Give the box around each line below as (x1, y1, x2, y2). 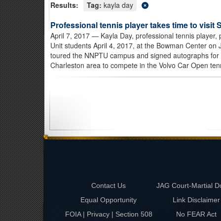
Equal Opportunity (80, 196, 137, 204)
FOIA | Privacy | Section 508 (65, 210, 152, 218)
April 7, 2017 (50, 31, 90, 40)
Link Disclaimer (172, 196, 220, 204)
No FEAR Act (176, 210, 217, 218)
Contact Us (91, 182, 126, 189)
